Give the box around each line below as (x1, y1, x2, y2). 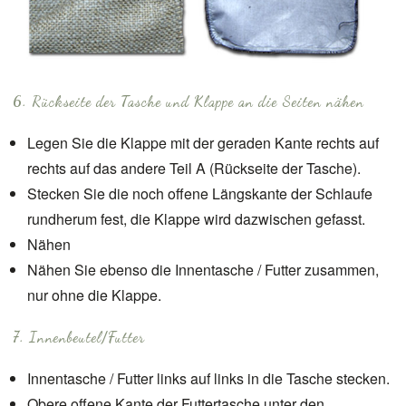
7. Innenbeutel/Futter (13, 328, 146, 345)
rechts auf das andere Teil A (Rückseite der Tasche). (27, 158, 361, 179)
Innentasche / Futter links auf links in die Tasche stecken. (27, 368, 390, 389)
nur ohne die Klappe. (27, 285, 161, 305)
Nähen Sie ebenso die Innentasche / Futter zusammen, (27, 259, 379, 280)
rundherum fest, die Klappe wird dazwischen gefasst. (27, 208, 365, 229)
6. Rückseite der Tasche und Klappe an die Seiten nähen (13, 92, 365, 110)
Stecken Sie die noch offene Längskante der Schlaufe (27, 183, 372, 204)
